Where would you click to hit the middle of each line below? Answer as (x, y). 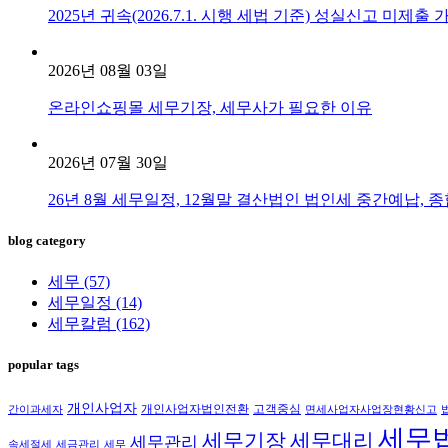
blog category (47, 241)
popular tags (43, 364)
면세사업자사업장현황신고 (371, 409)
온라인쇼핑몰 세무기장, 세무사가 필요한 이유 (210, 108)
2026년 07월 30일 (108, 163)
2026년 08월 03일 (108, 71)
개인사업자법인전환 (195, 408)
